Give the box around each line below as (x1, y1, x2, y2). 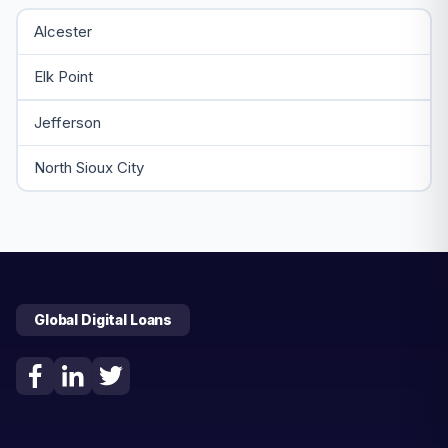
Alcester (33, 21, 92, 41)
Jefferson (33, 112, 101, 132)
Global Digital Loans (34, 310, 173, 328)
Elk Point (33, 67, 93, 86)
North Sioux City (33, 158, 144, 177)
